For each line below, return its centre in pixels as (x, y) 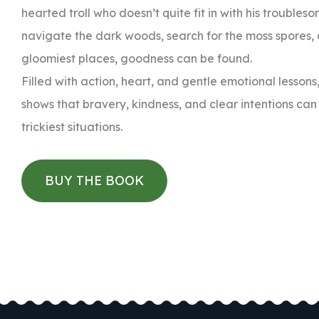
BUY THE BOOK (94, 181)
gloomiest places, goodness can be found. (137, 58)
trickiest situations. (72, 127)
